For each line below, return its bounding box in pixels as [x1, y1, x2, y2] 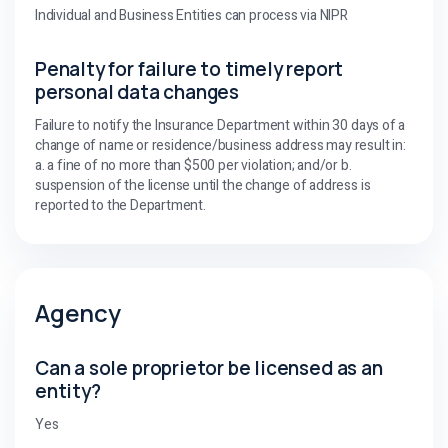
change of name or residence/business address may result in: [35, 134, 406, 156]
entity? [35, 377, 101, 404]
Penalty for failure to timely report [35, 55, 344, 82]
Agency [35, 295, 121, 329]
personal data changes [35, 78, 240, 105]
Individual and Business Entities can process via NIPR [35, 4, 348, 26]
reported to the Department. [35, 194, 206, 216]
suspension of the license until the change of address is [35, 174, 371, 196]
